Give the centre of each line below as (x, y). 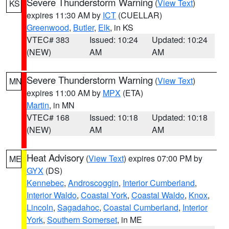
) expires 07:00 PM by (163, 158)
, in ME (130, 220)
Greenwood (48, 27)
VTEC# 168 (48, 117)
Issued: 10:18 (113, 117)
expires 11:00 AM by (65, 93)
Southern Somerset (82, 220)
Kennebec (45, 183)
